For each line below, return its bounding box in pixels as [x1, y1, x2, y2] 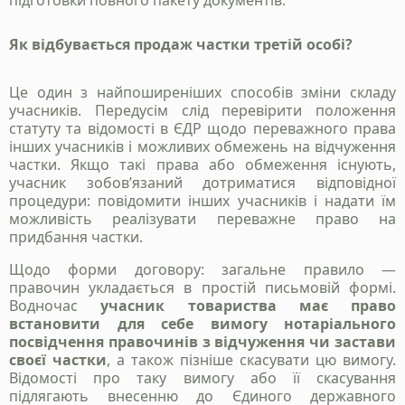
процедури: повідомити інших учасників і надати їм [9, 191, 396, 212]
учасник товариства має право [100, 296, 396, 316]
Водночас [9, 296, 101, 316]
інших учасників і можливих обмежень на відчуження [9, 137, 396, 157]
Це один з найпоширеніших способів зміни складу [9, 82, 396, 103]
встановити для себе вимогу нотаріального [9, 314, 396, 334]
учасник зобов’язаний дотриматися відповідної [9, 173, 396, 193]
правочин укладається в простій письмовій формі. [9, 278, 396, 298]
